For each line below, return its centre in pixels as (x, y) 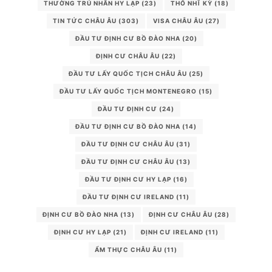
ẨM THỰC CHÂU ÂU (128, 249)
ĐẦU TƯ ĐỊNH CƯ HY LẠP (128, 179)
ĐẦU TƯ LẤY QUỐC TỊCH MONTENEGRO (128, 91)
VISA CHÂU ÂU (178, 20)
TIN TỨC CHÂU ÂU (84, 20)
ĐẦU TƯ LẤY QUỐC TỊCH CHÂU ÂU (128, 73)
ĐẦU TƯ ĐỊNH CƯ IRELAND (128, 196)
